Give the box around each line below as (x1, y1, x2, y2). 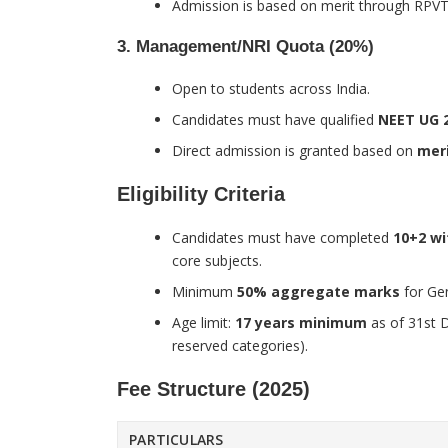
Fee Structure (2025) (117, 378, 310, 400)
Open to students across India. (172, 79, 370, 98)
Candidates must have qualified (172, 110, 378, 129)
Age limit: (172, 313, 235, 332)
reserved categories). (172, 336, 308, 355)
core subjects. (172, 251, 262, 270)
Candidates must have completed (172, 228, 393, 247)
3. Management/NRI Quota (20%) (117, 37, 374, 56)
